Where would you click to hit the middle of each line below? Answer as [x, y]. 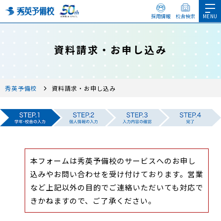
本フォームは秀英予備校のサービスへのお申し [113, 161]
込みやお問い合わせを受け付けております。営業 [117, 174]
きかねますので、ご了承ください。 [93, 201]
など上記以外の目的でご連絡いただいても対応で [117, 187]
